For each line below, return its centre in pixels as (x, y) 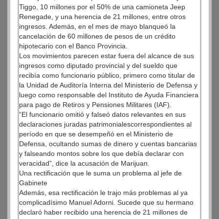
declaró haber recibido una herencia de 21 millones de (103, 212)
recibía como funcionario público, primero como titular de (107, 75)
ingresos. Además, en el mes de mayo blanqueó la (97, 26)
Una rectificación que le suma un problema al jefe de (100, 173)
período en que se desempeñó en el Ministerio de (96, 134)
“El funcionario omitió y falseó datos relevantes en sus (102, 114)
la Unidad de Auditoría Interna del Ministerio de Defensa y (108, 85)
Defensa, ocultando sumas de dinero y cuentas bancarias (108, 144)
